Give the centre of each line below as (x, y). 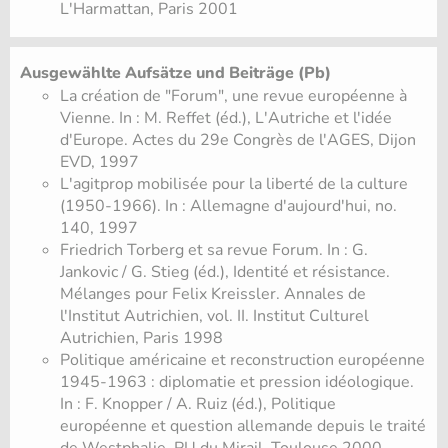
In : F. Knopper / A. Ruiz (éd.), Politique (198, 404)
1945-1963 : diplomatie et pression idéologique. (237, 382)
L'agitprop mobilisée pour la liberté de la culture (234, 184)
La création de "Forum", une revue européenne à (233, 96)
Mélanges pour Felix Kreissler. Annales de (213, 294)
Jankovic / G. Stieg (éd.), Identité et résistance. (225, 272)
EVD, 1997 (99, 162)
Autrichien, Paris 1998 (141, 338)
